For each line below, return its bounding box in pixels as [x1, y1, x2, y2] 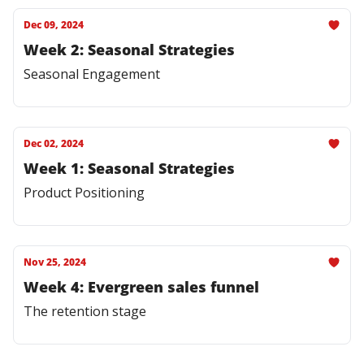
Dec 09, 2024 [24, 18, 84, 32]
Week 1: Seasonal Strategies [24, 158, 235, 178]
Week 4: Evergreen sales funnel [24, 277, 259, 297]
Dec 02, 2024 [24, 136, 84, 150]
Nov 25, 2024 [24, 255, 86, 269]
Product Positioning [24, 184, 145, 201]
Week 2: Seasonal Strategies [24, 40, 235, 59]
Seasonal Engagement [24, 65, 160, 83]
